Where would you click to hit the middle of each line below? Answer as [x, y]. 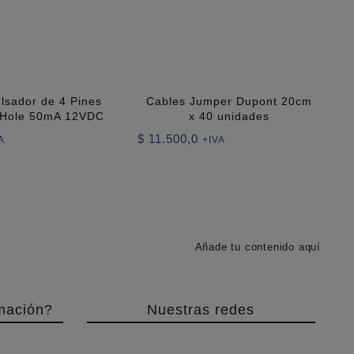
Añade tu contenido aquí [258, 247]
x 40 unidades [229, 116]
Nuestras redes [201, 310]
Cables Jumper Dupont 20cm [229, 101]
